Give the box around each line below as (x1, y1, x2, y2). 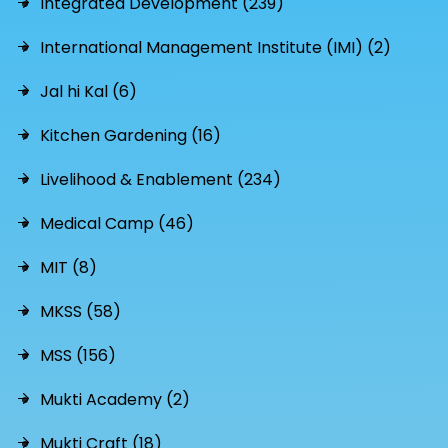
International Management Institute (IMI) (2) (40, 35, 391, 59)
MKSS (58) (40, 299, 121, 323)
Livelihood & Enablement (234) (40, 167, 281, 191)
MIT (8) (40, 255, 97, 279)
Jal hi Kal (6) (40, 79, 137, 103)
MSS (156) (40, 343, 116, 367)
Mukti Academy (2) (40, 387, 190, 411)
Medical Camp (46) (40, 211, 194, 235)
